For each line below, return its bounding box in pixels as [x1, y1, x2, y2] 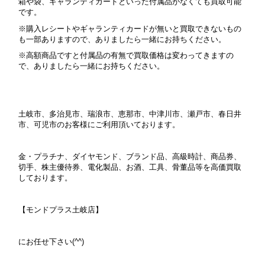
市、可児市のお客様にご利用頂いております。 [18, 119, 180, 129]
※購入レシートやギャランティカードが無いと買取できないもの [18, 24, 242, 33]
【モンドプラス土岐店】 [18, 205, 104, 214]
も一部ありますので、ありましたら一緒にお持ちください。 [18, 34, 227, 44]
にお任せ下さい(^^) [18, 237, 85, 246]
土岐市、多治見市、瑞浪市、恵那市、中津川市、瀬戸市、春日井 [18, 109, 242, 118]
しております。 [18, 173, 73, 182]
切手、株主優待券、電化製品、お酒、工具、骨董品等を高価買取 [18, 162, 242, 172]
